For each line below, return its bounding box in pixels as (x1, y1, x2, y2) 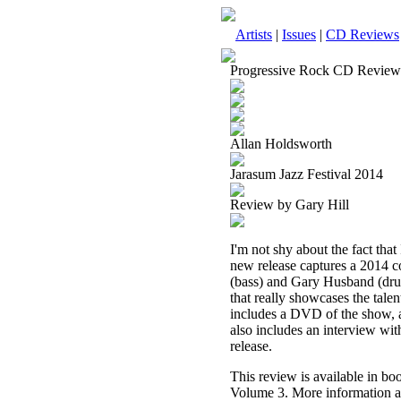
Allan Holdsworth (230, 136, 332, 151)
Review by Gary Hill (230, 197, 349, 212)
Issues (282, 27, 316, 42)
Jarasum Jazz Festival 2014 (230, 166, 383, 182)
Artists (235, 27, 272, 42)
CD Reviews (326, 27, 399, 42)
